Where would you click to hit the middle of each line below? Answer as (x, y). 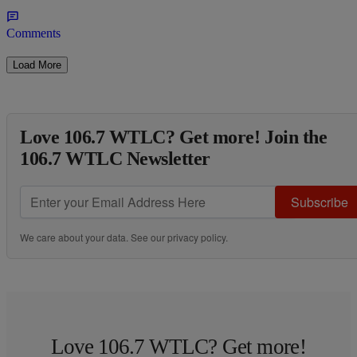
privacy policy (196, 237)
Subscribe (320, 202)
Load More (37, 65)
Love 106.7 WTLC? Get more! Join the (174, 137)
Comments (33, 33)
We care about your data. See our (94, 237)
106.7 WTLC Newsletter (115, 158)
